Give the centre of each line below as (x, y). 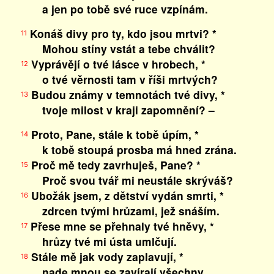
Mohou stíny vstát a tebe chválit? (118, 49)
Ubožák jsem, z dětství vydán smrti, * (126, 195)
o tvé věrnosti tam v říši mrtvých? (119, 79)
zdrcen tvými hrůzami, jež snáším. (120, 211)
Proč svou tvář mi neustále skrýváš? (127, 180)
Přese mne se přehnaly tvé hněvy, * (120, 226)
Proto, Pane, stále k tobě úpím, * (113, 134)
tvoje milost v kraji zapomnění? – (117, 110)
